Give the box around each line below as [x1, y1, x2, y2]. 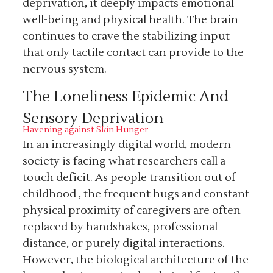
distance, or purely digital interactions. [23, 236, 225, 251]
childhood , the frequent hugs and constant [23, 187, 250, 202]
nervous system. [23, 62, 107, 76]
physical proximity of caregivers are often [23, 204, 241, 218]
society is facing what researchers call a [23, 154, 226, 169]
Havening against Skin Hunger [23, 124, 149, 136]
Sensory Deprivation [23, 109, 164, 129]
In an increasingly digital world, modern [23, 138, 232, 152]
